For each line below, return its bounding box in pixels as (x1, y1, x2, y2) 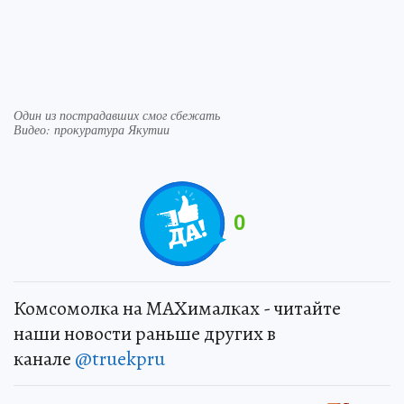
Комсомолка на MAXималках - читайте (14, 295, 341, 323)
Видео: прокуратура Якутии (14, 121, 170, 139)
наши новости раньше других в (14, 320, 276, 348)
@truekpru (75, 345, 165, 373)
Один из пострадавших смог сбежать (14, 106, 220, 124)
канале (14, 345, 75, 373)
